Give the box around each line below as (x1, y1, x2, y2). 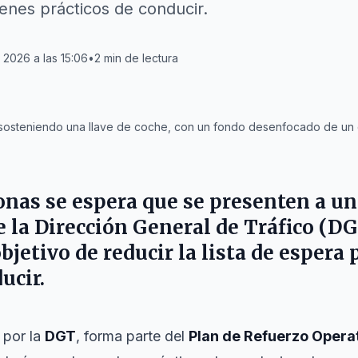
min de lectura (104, 51, 178, 65)
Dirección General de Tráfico (34, 215, 314, 240)
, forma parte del (76, 328, 189, 344)
